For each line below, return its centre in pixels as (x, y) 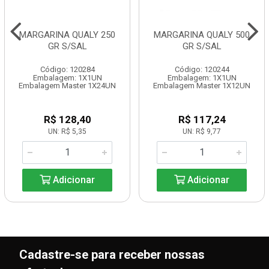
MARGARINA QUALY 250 (67, 35)
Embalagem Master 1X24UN (67, 86)
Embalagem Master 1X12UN (202, 86)
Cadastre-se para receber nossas (112, 255)
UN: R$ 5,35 (67, 131)
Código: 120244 (202, 69)
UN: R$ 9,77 (202, 131)
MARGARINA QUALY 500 (202, 35)
